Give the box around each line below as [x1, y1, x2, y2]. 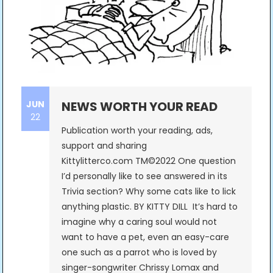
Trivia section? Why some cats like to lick [61, 185, 236, 198]
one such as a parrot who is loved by [61, 246, 217, 259]
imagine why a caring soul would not [61, 216, 217, 229]
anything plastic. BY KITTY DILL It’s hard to [61, 200, 238, 213]
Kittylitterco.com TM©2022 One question [61, 155, 236, 168]
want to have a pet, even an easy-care [61, 231, 229, 244]
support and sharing [61, 140, 149, 152]
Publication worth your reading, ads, [61, 124, 213, 137]
